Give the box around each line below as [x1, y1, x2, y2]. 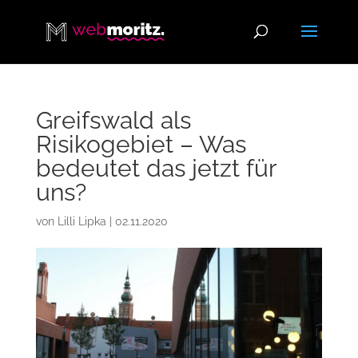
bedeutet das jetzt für [35, 154, 276, 182]
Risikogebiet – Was [35, 130, 246, 158]
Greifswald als [35, 106, 191, 134]
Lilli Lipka [57, 215, 106, 228]
